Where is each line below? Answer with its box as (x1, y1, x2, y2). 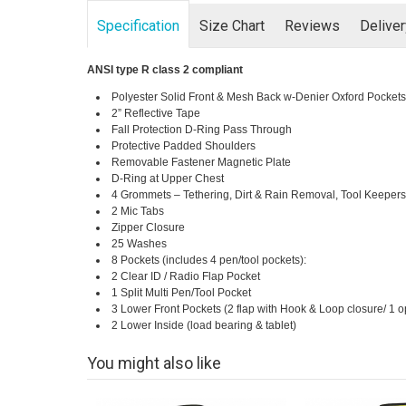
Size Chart (198, 17, 265, 35)
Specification (96, 17, 179, 35)
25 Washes (111, 237, 167, 251)
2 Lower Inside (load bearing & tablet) (111, 319, 296, 333)
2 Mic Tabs (111, 205, 164, 218)
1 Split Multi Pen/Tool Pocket (111, 286, 251, 300)
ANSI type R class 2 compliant (86, 63, 243, 77)
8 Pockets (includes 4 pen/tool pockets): (111, 254, 306, 267)
